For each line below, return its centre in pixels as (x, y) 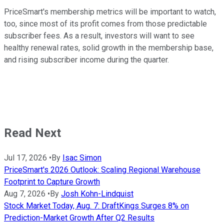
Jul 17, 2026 (25, 158)
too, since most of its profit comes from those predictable (105, 24)
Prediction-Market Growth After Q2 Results (79, 218)
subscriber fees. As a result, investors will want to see (99, 36)
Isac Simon (82, 158)
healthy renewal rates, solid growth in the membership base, (109, 48)
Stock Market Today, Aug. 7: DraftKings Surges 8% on (96, 206)
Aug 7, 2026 (25, 194)
